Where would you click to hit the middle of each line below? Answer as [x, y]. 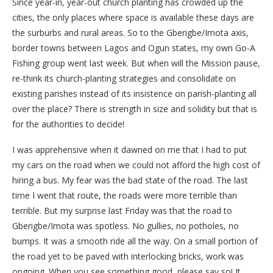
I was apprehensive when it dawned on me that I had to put [129, 150]
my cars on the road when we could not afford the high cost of [136, 165]
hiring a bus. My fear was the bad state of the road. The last [130, 180]
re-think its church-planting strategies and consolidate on [124, 78]
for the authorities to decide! [68, 124]
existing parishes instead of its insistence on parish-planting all [134, 94]
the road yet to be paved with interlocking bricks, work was [128, 256]
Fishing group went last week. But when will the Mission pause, [136, 63]
